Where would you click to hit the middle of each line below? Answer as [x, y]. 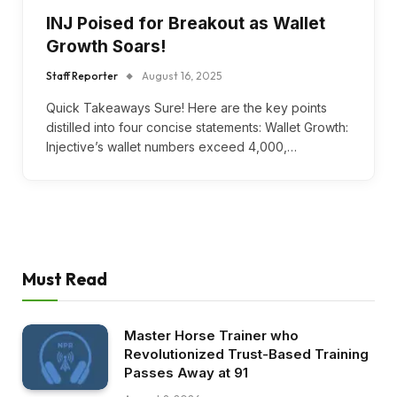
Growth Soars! [106, 46]
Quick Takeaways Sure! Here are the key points [187, 107]
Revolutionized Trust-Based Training [246, 354]
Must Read [65, 279]
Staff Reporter [82, 75]
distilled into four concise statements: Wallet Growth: [197, 127]
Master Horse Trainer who [211, 335]
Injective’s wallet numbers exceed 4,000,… [171, 146]
